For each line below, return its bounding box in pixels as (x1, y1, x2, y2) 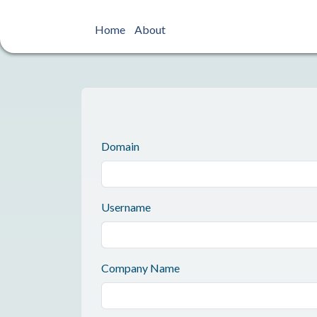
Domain (101, 139, 139, 153)
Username (101, 200, 151, 214)
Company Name (101, 260, 180, 275)
